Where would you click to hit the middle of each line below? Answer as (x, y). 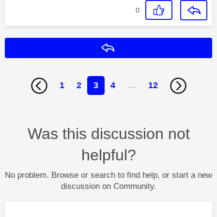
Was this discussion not (108, 133)
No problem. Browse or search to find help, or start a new (108, 175)
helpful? (108, 155)
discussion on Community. (108, 186)
